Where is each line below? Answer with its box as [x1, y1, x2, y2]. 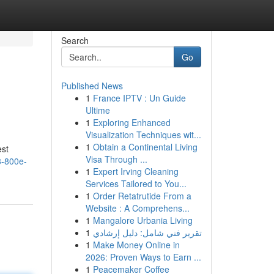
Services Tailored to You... [85, 177, 187, 190]
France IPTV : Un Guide [92, 92, 186, 104]
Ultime [85, 104, 110, 116]
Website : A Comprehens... [85, 202, 190, 214]
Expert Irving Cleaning [92, 165, 179, 177]
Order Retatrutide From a [92, 190, 191, 202]
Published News [61, 80, 123, 92]
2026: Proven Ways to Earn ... [85, 251, 201, 263]
